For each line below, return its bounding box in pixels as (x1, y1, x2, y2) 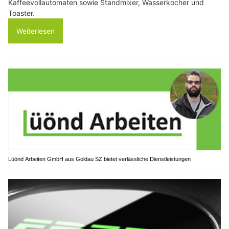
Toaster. (8, 9, 35, 18)
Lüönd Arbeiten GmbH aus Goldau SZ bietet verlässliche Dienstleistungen (8, 155, 191, 162)
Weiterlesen (16, 27, 55, 36)
